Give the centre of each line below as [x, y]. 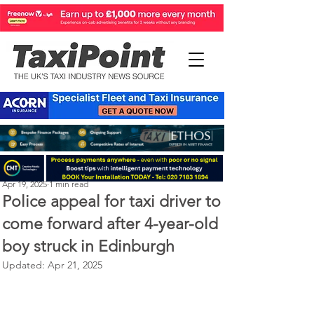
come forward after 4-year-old [110, 224]
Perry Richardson [34, 171]
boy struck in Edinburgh [88, 246]
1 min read [69, 184]
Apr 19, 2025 [25, 184]
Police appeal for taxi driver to [111, 202]
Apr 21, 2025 [75, 265]
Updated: [25, 265]
